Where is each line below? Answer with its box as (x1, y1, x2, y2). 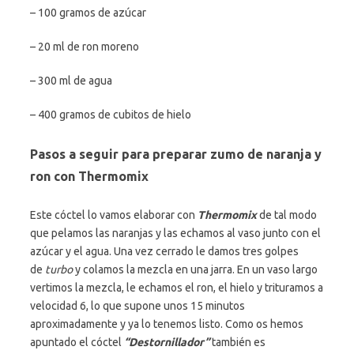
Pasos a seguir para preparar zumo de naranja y (30, 146, 322, 161)
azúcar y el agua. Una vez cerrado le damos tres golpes (30, 244, 299, 258)
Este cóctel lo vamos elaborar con (30, 208, 198, 221)
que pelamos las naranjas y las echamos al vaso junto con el (30, 226, 321, 239)
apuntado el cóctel (30, 335, 124, 348)
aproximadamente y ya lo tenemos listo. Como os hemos (30, 317, 303, 330)
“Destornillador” (124, 335, 209, 348)
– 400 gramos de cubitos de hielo (30, 107, 191, 121)
